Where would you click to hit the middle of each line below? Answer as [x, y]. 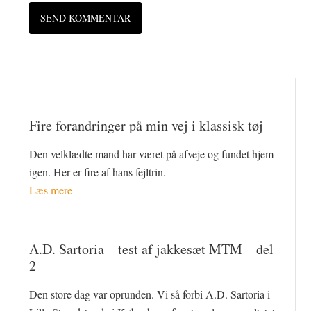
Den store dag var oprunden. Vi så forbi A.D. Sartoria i [150, 294]
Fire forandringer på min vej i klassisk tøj [146, 125]
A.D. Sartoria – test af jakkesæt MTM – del [152, 249]
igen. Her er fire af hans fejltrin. [98, 171]
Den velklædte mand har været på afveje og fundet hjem [152, 153]
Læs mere [51, 190]
